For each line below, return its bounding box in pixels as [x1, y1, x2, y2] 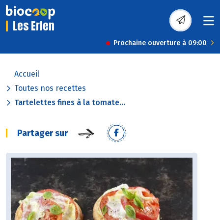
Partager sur [17, 128, 68, 139]
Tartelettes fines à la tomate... [14, 98, 125, 108]
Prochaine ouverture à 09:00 [113, 39, 207, 48]
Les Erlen [13, 18, 55, 34]
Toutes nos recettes [14, 83, 86, 93]
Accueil [14, 69, 39, 79]
